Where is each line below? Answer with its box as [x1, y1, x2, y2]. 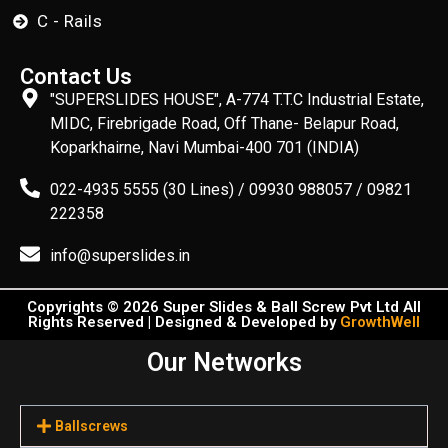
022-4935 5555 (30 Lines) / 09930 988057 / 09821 [50, 180, 412, 199]
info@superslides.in [50, 246, 190, 265]
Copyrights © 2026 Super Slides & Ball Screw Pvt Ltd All [27, 298, 421, 316]
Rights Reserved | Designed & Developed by [28, 313, 340, 331]
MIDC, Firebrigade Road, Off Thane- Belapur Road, [50, 114, 399, 133]
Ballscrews [55, 418, 129, 434]
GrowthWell [340, 313, 420, 331]
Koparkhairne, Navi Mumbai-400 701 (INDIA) [50, 138, 359, 157]
